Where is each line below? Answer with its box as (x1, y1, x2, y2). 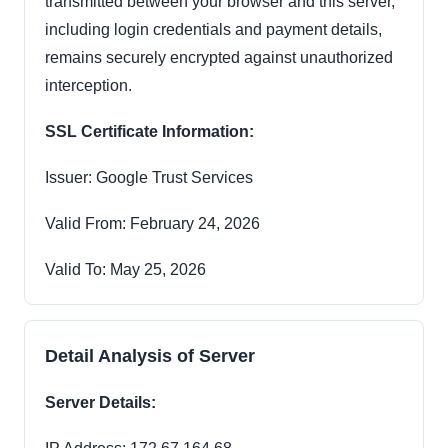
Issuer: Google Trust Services (45, 169, 253, 187)
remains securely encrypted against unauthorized (45, 49, 393, 67)
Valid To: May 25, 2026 (45, 261, 206, 279)
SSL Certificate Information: (45, 123, 254, 141)
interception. (45, 77, 132, 95)
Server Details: (45, 394, 156, 412)
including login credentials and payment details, (45, 21, 382, 39)
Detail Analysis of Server (45, 346, 255, 367)
